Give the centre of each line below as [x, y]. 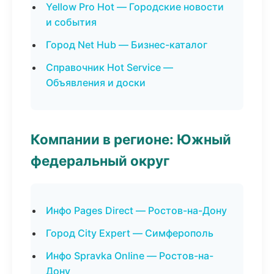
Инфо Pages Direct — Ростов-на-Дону [136, 210]
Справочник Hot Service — [109, 67]
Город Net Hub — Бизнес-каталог [127, 45]
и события [71, 22]
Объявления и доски [96, 83]
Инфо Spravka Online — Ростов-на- [130, 256]
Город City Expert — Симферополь [130, 233]
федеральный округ [100, 161]
